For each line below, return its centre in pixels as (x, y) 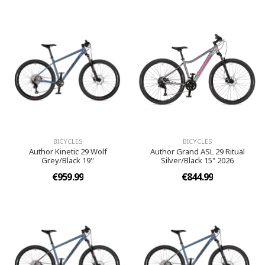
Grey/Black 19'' (68, 160)
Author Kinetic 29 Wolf (68, 151)
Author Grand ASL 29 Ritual (197, 151)
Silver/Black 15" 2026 (197, 160)
